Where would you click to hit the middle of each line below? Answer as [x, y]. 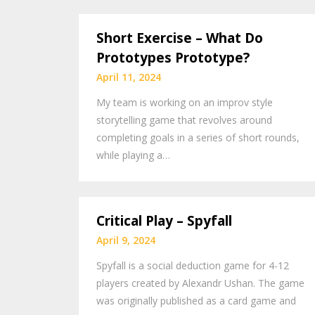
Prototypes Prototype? [173, 57]
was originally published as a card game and [196, 301]
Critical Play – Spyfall [164, 221]
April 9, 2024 [126, 240]
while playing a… [133, 155]
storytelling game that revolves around [184, 120]
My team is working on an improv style [185, 102]
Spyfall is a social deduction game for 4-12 [193, 266]
